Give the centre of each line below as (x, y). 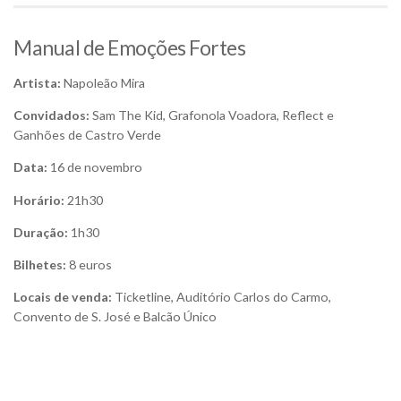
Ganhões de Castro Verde (87, 135)
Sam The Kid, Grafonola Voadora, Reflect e (212, 115)
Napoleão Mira (103, 83)
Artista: (37, 83)
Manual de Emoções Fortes (129, 48)
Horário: (39, 200)
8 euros (89, 264)
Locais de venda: (63, 296)
